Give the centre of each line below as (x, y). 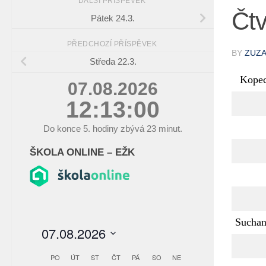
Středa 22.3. (113, 62)
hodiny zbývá (118, 129)
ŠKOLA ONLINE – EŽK (82, 152)
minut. (169, 129)
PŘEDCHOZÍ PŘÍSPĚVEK (113, 44)
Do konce (63, 129)
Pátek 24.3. (113, 18)
